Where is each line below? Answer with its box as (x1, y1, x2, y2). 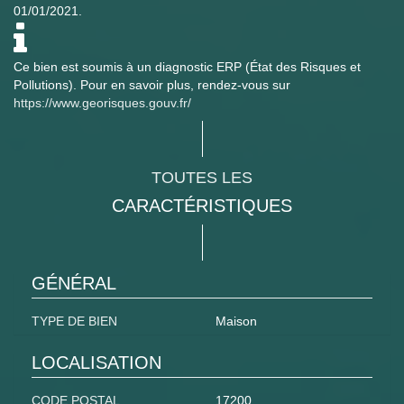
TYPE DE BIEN (32, 314, 117, 329)
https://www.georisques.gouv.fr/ (14, 96, 191, 111)
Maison (216, 314, 257, 329)
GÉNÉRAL (32, 273, 116, 294)
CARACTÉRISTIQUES (112, 196, 292, 216)
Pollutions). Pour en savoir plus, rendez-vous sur (14, 78, 290, 93)
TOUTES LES (151, 169, 252, 188)
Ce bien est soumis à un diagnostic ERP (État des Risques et (14, 60, 361, 75)
